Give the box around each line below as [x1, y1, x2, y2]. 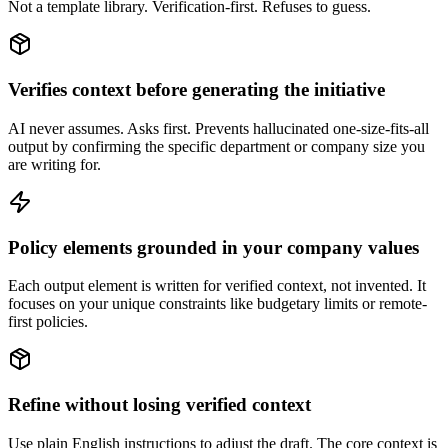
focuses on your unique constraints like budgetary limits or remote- [8, 295, 427, 313]
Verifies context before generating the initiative [8, 79, 385, 101]
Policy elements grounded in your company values [8, 236, 419, 258]
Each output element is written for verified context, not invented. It [8, 277, 426, 295]
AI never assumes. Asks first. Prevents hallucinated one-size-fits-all [8, 119, 429, 137]
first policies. [8, 313, 88, 331]
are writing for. [8, 155, 101, 173]
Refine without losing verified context [8, 393, 311, 415]
